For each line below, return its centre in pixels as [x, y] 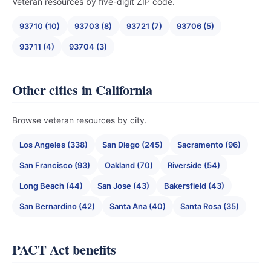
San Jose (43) [123, 186]
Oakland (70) [129, 165]
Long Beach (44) [51, 186]
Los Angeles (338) [54, 145]
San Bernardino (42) [57, 206]
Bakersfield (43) [194, 186]
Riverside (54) [194, 165]
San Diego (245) [132, 145]
